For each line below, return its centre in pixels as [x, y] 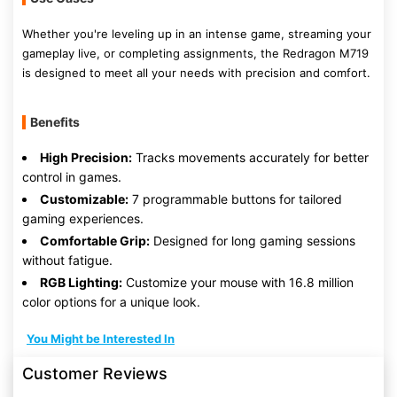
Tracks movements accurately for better [250, 157]
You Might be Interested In [101, 339]
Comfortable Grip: [95, 241]
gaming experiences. [83, 218]
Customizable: [84, 199]
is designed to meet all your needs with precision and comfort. [196, 73]
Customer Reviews [95, 374]
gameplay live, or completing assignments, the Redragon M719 [195, 53]
